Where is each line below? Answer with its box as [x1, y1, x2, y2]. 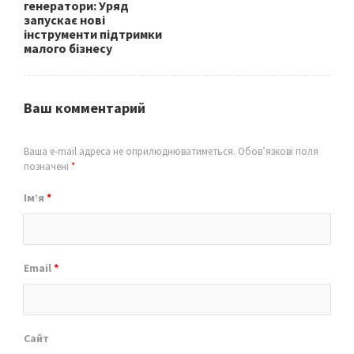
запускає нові [24, 12, 105, 28]
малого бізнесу [24, 40, 112, 56]
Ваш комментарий [24, 99, 145, 117]
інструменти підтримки [24, 26, 162, 42]
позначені [24, 160, 71, 173]
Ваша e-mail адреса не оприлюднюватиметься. [24, 145, 235, 158]
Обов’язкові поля [235, 145, 318, 158]
